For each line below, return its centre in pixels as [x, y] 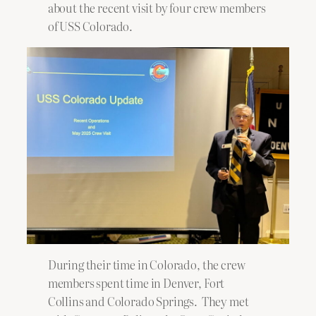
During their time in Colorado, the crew [146, 265]
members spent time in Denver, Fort [136, 283]
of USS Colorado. [91, 26]
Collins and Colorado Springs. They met [148, 302]
